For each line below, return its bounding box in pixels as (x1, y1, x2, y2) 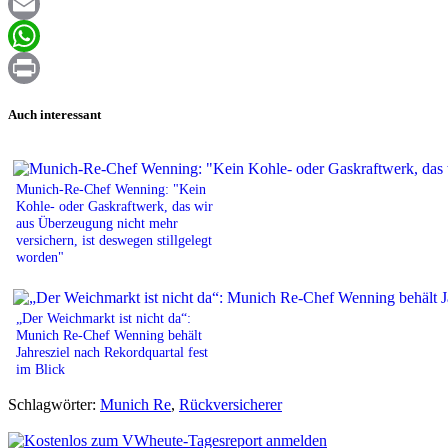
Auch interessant (8, 106, 101, 122)
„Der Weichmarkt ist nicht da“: (16, 309, 191, 326)
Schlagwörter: (8, 395, 100, 413)
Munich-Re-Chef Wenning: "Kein (16, 180, 206, 197)
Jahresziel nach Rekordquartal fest (16, 343, 208, 360)
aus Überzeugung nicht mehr (16, 214, 178, 231)
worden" (16, 248, 64, 265)
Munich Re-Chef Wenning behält (16, 326, 202, 343)
